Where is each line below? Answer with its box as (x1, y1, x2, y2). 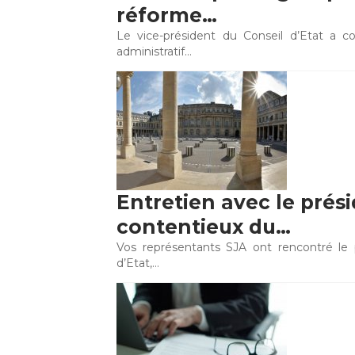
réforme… (116, 3, 217, 27)
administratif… (116, 44, 192, 59)
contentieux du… (116, 215, 291, 239)
